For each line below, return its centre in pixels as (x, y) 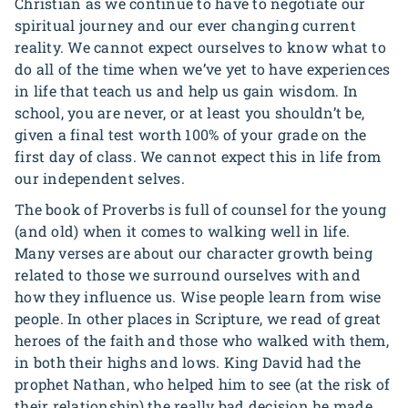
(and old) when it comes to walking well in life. (182, 231)
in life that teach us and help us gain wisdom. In (187, 91)
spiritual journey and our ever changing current (185, 25)
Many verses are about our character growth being (194, 253)
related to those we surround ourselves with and (188, 275)
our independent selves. (100, 178)
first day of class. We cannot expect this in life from (198, 156)
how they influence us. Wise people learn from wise (198, 296)
